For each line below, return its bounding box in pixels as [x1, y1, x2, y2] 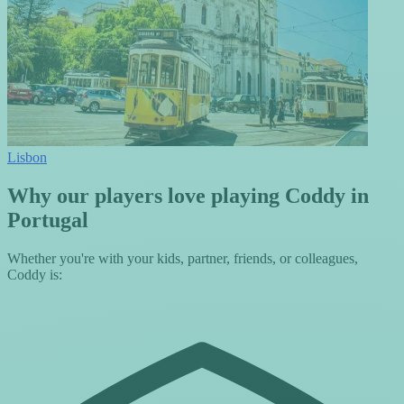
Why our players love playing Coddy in [7, 184, 369, 208]
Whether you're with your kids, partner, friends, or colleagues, [7, 251, 358, 267]
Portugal [7, 208, 88, 233]
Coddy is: [7, 267, 62, 283]
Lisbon [7, 150, 47, 166]
